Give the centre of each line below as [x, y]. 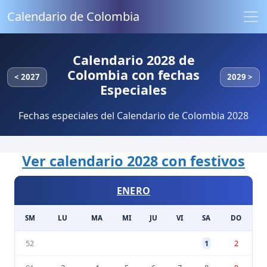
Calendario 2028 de [133, 60]
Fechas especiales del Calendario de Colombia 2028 [133, 116]
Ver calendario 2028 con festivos [133, 161]
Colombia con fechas [133, 75]
